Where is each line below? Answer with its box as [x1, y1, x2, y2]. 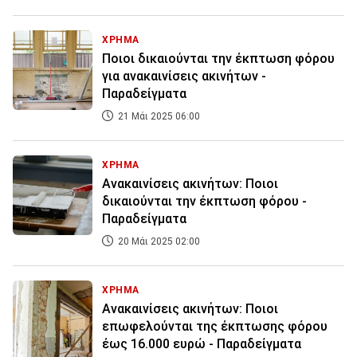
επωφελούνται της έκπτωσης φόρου [102, 319, 328, 335]
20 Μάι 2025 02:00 [116, 236, 200, 248]
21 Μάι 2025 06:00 [116, 111, 200, 123]
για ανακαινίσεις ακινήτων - [102, 69, 266, 84]
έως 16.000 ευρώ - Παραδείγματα [102, 336, 301, 352]
